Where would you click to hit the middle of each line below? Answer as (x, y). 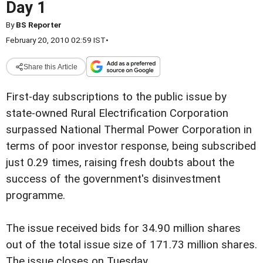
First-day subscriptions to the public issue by (116, 97)
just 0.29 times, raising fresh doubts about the (120, 163)
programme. (36, 195)
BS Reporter (39, 25)
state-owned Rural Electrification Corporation (117, 113)
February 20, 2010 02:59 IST (56, 40)
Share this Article (50, 67)
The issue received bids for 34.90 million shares (123, 229)
